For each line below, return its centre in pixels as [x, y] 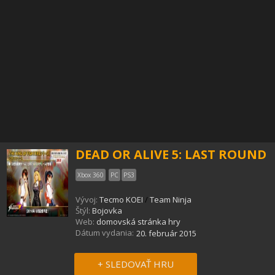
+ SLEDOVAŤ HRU [136, 264]
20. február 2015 [166, 233]
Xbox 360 [91, 175]
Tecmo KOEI [121, 199]
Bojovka [107, 210]
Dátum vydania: [105, 232]
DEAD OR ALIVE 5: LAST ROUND [171, 154]
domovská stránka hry [138, 221]
